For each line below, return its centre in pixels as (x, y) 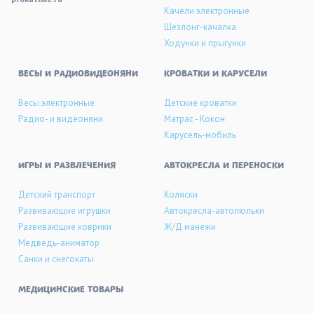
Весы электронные (56, 103)
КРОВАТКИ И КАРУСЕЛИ (216, 74)
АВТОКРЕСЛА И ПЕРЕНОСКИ (224, 166)
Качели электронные (207, 11)
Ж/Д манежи (190, 227)
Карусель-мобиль (200, 135)
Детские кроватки (200, 103)
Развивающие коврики (65, 227)
